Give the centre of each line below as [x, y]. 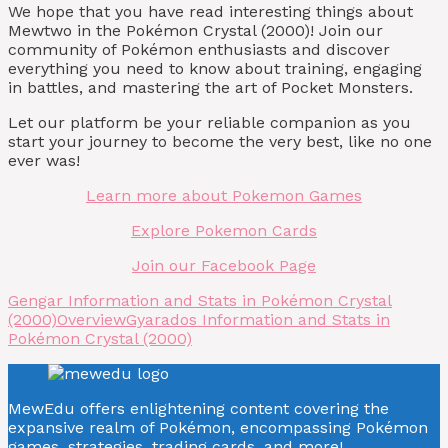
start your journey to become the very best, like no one [220, 141]
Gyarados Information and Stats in [258, 319]
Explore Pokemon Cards [224, 230]
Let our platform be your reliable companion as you [209, 122]
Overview [91, 319]
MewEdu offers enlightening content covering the [198, 408]
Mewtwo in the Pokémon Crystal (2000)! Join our [195, 30]
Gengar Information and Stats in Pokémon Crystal [200, 300]
